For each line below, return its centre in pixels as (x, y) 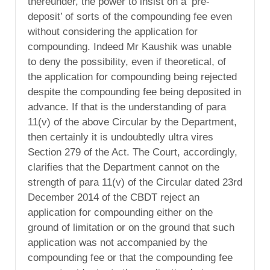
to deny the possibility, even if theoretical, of (127, 62)
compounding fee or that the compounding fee (130, 258)
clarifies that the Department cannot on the (124, 167)
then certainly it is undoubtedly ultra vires (121, 137)
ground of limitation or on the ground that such (131, 228)
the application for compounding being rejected (132, 77)
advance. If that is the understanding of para (127, 107)
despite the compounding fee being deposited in (134, 92)
